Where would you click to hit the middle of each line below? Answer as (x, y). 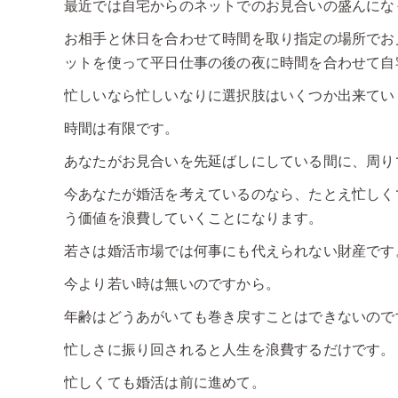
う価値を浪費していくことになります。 (194, 219)
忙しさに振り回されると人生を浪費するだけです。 (230, 350)
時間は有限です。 (122, 129)
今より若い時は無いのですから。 (172, 284)
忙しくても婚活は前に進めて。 (165, 383)
